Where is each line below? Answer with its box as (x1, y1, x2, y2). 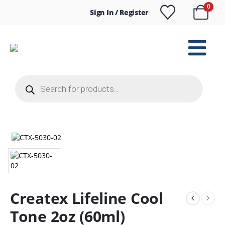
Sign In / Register (90, 8, 149, 17)
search (15, 80, 37, 90)
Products (15, 73, 44, 83)
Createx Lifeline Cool (10, 188, 163, 209)
